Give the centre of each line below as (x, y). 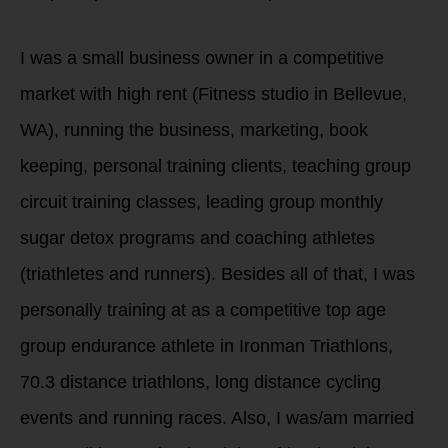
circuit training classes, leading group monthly (201, 202)
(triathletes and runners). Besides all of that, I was (217, 274)
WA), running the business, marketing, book (194, 130)
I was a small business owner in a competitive (202, 58)
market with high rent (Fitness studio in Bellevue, (213, 94)
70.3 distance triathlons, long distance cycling (200, 382)
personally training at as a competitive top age (203, 310)
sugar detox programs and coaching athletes (197, 238)
